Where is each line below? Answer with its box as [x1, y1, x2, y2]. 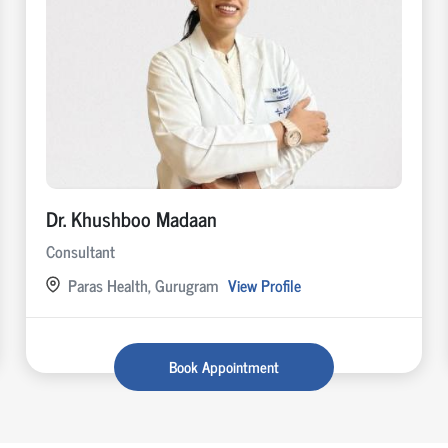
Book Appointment [168, 353, 279, 379]
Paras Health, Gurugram [68, 271, 219, 298]
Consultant [46, 237, 116, 264]
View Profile [228, 271, 302, 298]
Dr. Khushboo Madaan [46, 201, 218, 235]
